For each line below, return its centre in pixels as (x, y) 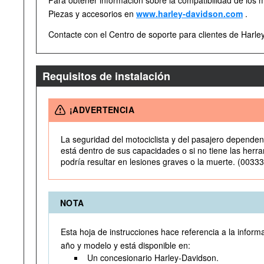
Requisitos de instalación (106, 76)
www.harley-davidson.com (189, 14)
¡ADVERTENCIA (102, 110)
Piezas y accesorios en (92, 14)
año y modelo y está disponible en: (126, 245)
